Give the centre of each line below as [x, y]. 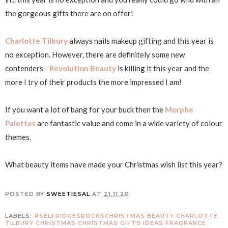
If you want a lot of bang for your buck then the [85, 109]
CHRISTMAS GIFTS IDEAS [121, 223]
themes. [18, 137]
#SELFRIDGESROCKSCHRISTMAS [90, 216]
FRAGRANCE [186, 223]
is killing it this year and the [163, 68]
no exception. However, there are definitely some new [95, 54]
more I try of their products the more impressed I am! [93, 82]
